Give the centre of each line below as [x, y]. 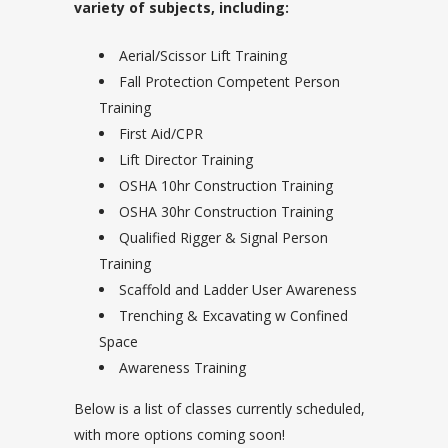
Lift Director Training [186, 159]
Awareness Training [182, 367]
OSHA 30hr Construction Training [226, 211]
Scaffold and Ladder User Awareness [238, 289]
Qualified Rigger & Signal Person [223, 237]
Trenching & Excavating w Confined [233, 315]
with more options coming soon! [179, 434]
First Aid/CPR [161, 133]
